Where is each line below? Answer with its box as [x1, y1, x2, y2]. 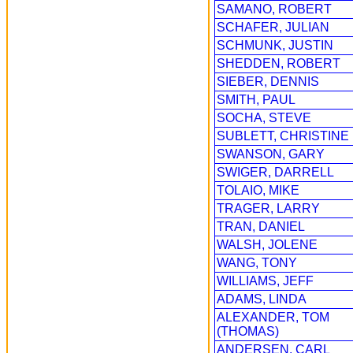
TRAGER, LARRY [217, 202, 320, 215]
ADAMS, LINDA [217, 292, 307, 306]
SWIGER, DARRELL [217, 165, 334, 179]
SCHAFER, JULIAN [217, 20, 329, 34]
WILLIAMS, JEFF [217, 274, 314, 288]
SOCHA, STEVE [217, 111, 311, 124]
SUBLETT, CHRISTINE [217, 129, 349, 143]
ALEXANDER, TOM [217, 310, 329, 324]
